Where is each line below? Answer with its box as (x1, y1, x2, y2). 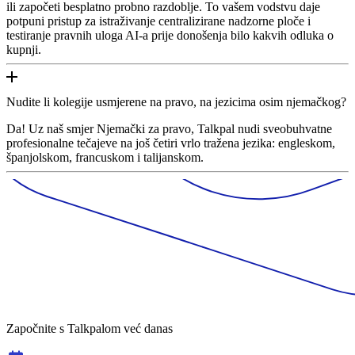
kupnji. (6, 42, 41, 56)
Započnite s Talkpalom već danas (6, 321, 173, 335)
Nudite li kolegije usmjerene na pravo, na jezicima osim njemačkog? (6, 94, 346, 109)
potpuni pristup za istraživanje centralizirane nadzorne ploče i (6, 13, 311, 28)
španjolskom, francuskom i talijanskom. (6, 150, 204, 164)
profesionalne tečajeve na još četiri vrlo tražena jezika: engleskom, (6, 136, 335, 150)
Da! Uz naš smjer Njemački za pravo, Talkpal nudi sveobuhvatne (6, 121, 332, 136)
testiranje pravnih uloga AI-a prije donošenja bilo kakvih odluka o (6, 28, 334, 42)
